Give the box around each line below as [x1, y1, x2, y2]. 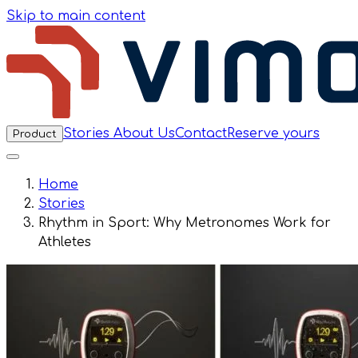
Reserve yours [227, 126, 320, 141]
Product [13, 128, 57, 140]
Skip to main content [6, 9, 145, 23]
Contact [175, 126, 227, 141]
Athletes [38, 235, 91, 249]
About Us [113, 126, 175, 141]
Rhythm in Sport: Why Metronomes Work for [38, 216, 331, 230]
